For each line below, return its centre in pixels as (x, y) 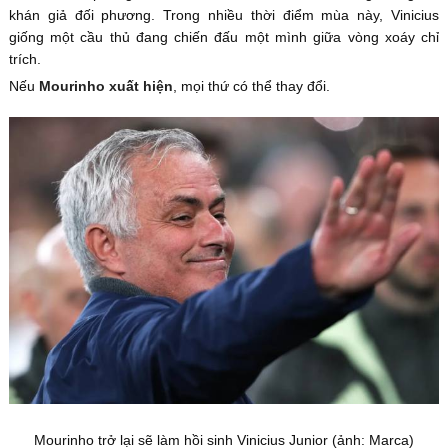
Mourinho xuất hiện (105, 86)
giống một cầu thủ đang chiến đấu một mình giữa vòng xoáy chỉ (224, 37)
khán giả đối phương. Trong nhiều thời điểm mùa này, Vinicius (224, 15)
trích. (24, 59)
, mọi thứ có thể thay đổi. (251, 86)
